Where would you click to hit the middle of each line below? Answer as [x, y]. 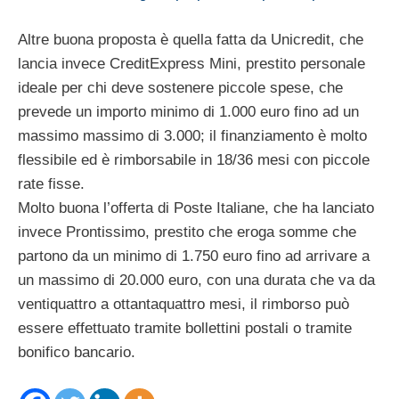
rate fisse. [51, 183]
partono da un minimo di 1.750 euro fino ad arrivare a [194, 256]
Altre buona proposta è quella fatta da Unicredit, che [191, 39]
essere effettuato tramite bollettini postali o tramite [185, 328]
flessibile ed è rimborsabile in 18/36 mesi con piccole [194, 159]
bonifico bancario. [77, 352]
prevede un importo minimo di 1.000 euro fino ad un [188, 111]
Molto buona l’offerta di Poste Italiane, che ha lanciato [196, 208]
